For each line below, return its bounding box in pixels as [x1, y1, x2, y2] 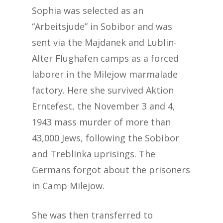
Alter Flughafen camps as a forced [32, 52, 179, 64]
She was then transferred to [32, 209, 153, 221]
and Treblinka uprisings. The [32, 148, 155, 160]
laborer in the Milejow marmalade [32, 68, 178, 80]
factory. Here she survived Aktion [32, 84, 174, 96]
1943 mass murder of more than [32, 116, 171, 128]
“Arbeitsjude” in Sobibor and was [32, 20, 172, 32]
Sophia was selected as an [32, 4, 143, 16]
